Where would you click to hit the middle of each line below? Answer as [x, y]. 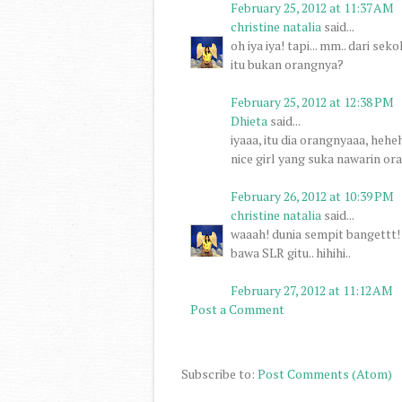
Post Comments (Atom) [325, 373]
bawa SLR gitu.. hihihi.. [291, 252]
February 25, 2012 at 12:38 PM [312, 101]
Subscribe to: [219, 373]
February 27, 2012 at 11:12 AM [312, 290]
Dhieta [249, 120]
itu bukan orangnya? [287, 64]
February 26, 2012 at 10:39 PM [312, 196]
